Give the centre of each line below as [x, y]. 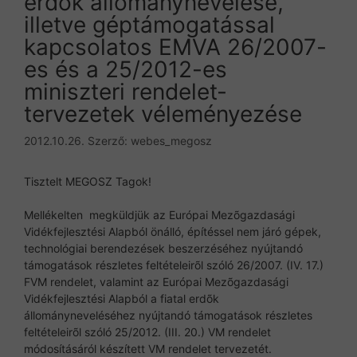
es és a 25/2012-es [126, 69]
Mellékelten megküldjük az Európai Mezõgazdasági [159, 214]
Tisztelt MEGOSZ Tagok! [88, 181]
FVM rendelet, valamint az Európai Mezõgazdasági [156, 281]
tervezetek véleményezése [163, 114]
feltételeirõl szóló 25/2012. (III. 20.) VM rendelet [147, 331]
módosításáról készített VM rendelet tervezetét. [148, 348]
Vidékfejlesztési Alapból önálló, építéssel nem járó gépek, [173, 231]
